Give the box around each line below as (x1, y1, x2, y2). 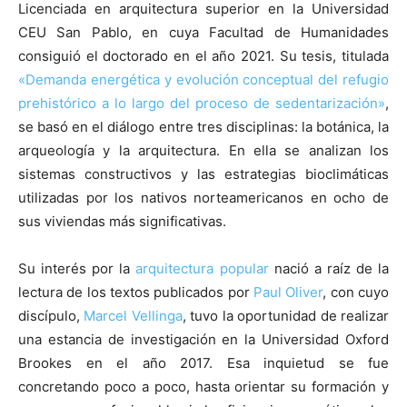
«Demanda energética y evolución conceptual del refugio (18, 70, 389, 88)
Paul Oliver (253, 283, 323, 301)
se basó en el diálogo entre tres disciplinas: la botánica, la (18, 117, 389, 135)
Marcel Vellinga (84, 306, 183, 324)
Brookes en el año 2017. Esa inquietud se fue (18, 353, 389, 372)
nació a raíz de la (268, 259, 390, 277)
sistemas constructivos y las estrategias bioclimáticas (18, 164, 389, 183)
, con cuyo (323, 283, 390, 301)
